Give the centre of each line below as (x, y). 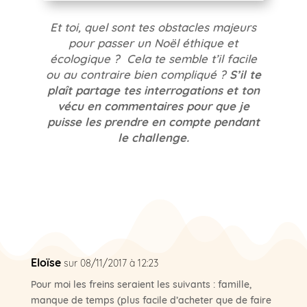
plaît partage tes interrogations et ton (153, 90)
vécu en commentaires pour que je (153, 106)
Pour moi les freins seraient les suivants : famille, (141, 284)
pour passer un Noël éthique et (153, 42)
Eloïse (46, 262)
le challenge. (153, 137)
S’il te (245, 74)
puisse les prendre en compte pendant (153, 121)
